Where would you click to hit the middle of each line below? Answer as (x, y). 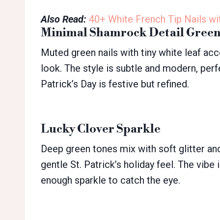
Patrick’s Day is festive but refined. (115, 84)
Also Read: (64, 19)
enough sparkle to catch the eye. (110, 180)
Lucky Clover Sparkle (101, 129)
